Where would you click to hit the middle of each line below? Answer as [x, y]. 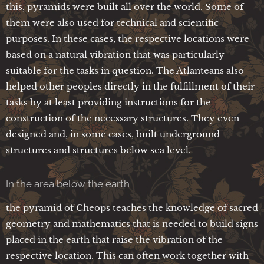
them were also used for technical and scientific [112, 22]
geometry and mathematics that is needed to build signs [132, 223]
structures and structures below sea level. [98, 150]
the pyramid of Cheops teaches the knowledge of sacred [132, 207]
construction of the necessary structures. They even [123, 118]
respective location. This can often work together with [127, 255]
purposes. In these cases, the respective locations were [128, 38]
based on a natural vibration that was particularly [115, 54]
